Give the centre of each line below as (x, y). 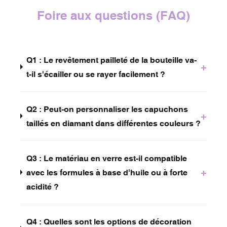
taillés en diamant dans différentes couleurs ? (113, 123)
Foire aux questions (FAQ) (113, 15)
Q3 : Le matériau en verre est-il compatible (106, 158)
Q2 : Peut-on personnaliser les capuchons (107, 109)
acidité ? (42, 186)
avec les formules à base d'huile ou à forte (107, 172)
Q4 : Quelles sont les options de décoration (109, 221)
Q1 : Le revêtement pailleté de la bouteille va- (112, 60)
